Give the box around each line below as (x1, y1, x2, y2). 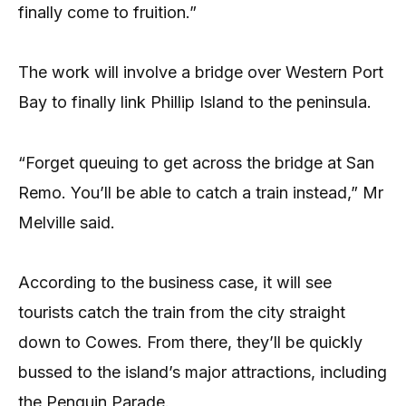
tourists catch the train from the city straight (18, 303, 345, 322)
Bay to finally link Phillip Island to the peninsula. (18, 92, 372, 112)
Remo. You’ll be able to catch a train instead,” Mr (18, 182, 383, 202)
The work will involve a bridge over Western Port (18, 63, 383, 82)
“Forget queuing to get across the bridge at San (18, 152, 374, 172)
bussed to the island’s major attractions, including (18, 362, 387, 382)
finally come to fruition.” (18, 2, 197, 22)
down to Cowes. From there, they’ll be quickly (18, 333, 362, 352)
